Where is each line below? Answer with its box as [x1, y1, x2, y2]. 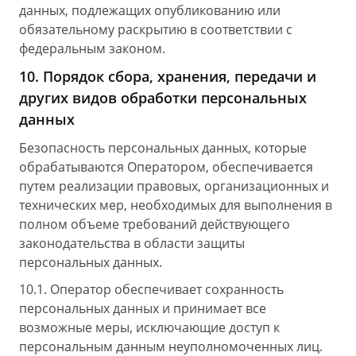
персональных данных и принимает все [19, 300, 266, 317]
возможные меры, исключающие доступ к [19, 319, 280, 336]
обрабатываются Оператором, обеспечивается [19, 158, 313, 176]
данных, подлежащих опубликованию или [19, 2, 281, 19]
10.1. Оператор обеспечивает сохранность [19, 281, 284, 298]
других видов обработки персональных [19, 88, 307, 107]
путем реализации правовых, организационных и [19, 177, 329, 195]
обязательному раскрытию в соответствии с [19, 21, 292, 38]
